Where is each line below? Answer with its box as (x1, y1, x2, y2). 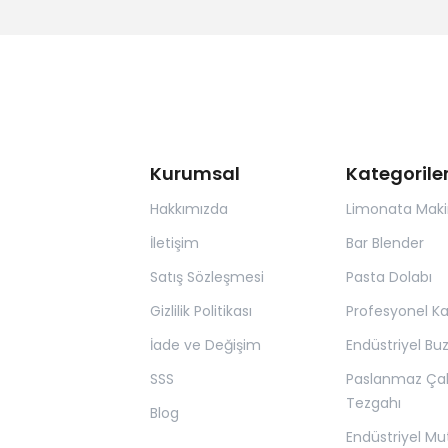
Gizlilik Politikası (150, 301, 253, 321)
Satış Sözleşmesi (150, 267, 265, 287)
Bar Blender (345, 233, 424, 253)
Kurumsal (150, 161, 241, 186)
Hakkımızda (150, 199, 229, 219)
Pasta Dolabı (345, 267, 432, 287)
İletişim (150, 233, 200, 253)
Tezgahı (345, 393, 401, 413)
